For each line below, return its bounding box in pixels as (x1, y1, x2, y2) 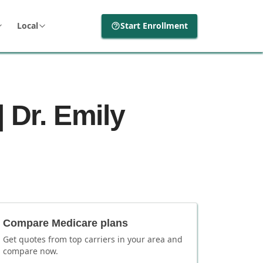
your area (127, 234, 165, 245)
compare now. (3, 245, 58, 257)
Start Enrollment (120, 20, 188, 31)
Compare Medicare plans (3, 217, 128, 229)
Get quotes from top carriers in (3, 234, 127, 245)
